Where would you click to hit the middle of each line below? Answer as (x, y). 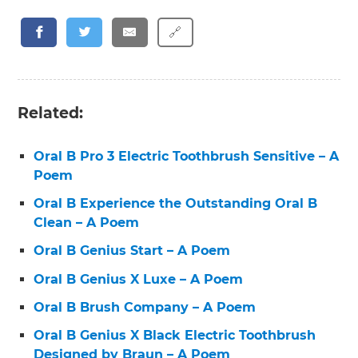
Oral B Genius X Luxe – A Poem (139, 279)
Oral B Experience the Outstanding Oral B (176, 204)
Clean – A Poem (87, 223)
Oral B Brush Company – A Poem (145, 307)
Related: (51, 113)
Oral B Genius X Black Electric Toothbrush (175, 336)
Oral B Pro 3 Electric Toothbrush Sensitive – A (187, 157)
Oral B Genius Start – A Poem (132, 251)
